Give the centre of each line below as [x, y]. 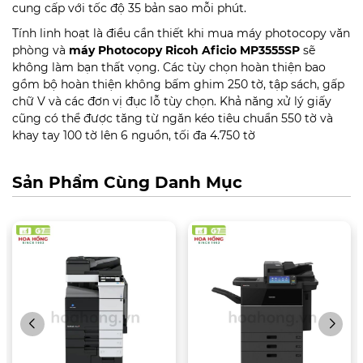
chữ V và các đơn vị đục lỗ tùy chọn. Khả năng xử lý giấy [172, 102]
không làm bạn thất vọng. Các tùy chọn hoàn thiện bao [169, 68]
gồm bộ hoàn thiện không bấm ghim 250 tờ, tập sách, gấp [178, 85]
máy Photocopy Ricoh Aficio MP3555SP [184, 51]
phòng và [41, 51]
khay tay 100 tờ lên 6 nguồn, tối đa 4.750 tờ [134, 136]
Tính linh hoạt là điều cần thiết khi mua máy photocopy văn [181, 34]
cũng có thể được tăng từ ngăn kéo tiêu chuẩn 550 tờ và [173, 119]
